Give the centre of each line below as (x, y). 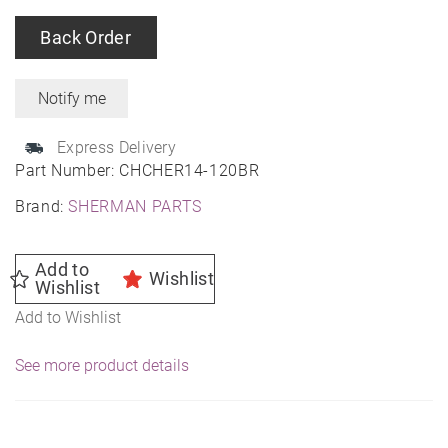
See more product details (102, 366)
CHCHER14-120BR (189, 171)
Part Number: (67, 171)
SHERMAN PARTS (135, 207)
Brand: (42, 207)
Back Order (86, 38)
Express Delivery (117, 148)
